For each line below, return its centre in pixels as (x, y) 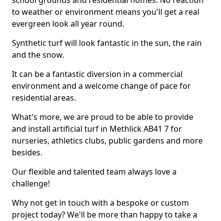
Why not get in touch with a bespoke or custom (100, 203)
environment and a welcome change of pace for (101, 86)
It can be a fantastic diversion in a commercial (97, 74)
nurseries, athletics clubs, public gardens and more (107, 141)
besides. (27, 152)
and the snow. (38, 55)
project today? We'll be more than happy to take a (105, 215)
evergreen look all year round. (68, 24)
